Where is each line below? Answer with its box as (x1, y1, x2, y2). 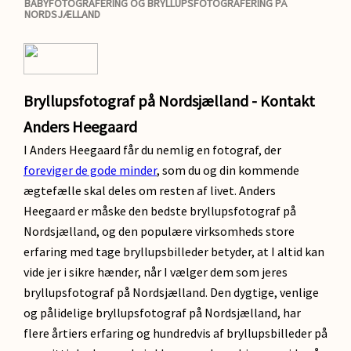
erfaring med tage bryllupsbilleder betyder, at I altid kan (24, 244, 324, 259)
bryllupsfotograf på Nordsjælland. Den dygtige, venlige (24, 284, 319, 300)
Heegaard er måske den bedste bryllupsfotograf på (24, 203, 296, 219)
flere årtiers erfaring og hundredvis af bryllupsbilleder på (24, 325, 327, 341)
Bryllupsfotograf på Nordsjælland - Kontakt (24, 91, 315, 110)
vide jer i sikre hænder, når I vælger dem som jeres (24, 264, 288, 280)
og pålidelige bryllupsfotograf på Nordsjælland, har (24, 305, 301, 320)
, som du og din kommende (157, 162, 299, 178)
